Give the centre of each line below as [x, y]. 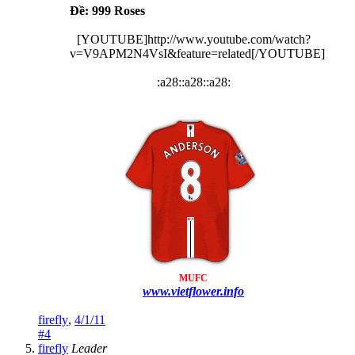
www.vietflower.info [193, 291]
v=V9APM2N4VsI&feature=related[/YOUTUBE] [197, 53]
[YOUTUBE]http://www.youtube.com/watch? [193, 39]
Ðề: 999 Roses [107, 10]
